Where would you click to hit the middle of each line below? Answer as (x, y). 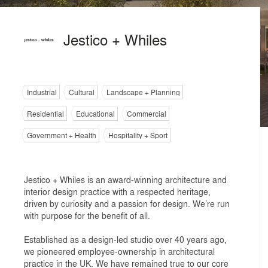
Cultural (82, 92)
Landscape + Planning (143, 92)
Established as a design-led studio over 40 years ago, (125, 239)
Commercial (147, 114)
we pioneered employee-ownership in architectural (119, 251)
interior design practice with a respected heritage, (117, 191)
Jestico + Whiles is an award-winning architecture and (125, 179)
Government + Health (62, 135)
